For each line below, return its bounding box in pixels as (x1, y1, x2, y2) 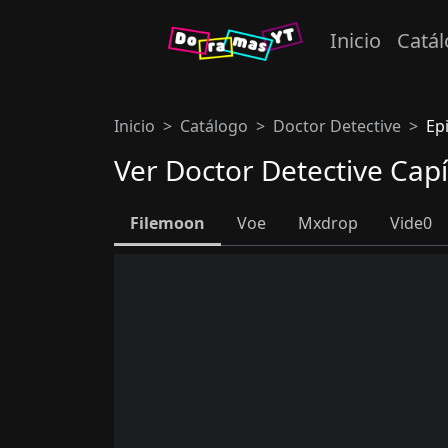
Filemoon (130, 212, 205, 234)
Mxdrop (298, 212, 358, 234)
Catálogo (180, 115, 248, 137)
